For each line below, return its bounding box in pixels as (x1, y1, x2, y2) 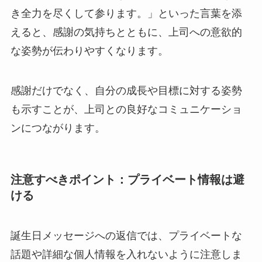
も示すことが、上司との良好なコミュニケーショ (10, 103, 242, 115)
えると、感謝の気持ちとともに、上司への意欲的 (10, 26, 242, 38)
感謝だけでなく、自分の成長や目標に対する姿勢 (10, 84, 242, 96)
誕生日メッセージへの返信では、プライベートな (10, 230, 242, 242)
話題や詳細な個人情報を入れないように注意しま (10, 249, 242, 261)
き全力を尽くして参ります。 (10, 7, 147, 19)
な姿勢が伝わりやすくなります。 (10, 44, 168, 57)
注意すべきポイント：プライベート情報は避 (10, 173, 244, 186)
